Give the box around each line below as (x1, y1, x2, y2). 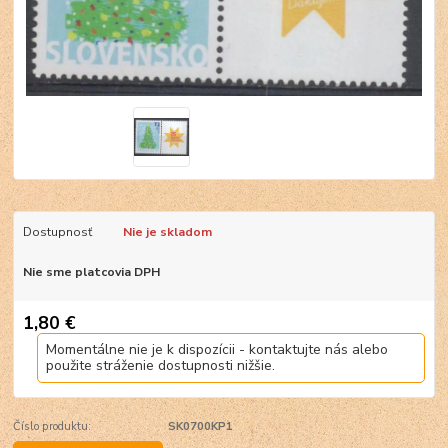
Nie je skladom (122, 224, 212, 241)
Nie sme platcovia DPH (22, 264, 160, 281)
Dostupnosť (22, 224, 92, 241)
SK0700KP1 (167, 419, 233, 435)
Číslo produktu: (13, 419, 92, 435)
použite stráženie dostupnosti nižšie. (46, 356, 276, 376)
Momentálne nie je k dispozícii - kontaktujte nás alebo (46, 340, 389, 360)
